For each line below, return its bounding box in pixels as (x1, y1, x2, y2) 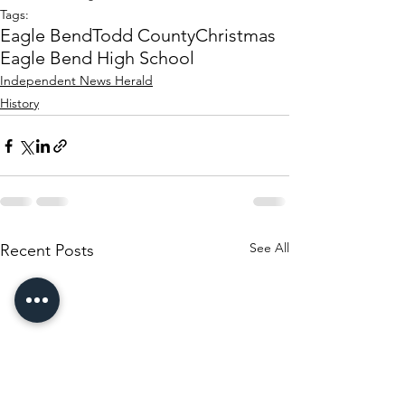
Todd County (92, 24, 195, 47)
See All (250, 240, 289, 257)
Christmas (195, 24, 276, 47)
